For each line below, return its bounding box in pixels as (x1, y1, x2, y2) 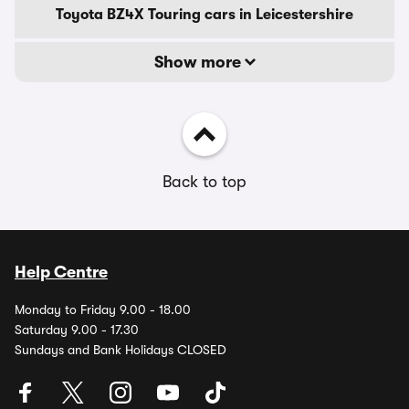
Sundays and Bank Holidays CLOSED (15, 342, 226, 357)
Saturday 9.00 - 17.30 (15, 322, 139, 337)
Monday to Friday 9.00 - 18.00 (15, 302, 191, 317)
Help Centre (15, 263, 108, 281)
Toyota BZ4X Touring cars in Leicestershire (56, 6, 353, 23)
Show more (153, 53, 245, 71)
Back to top (163, 173, 246, 191)
